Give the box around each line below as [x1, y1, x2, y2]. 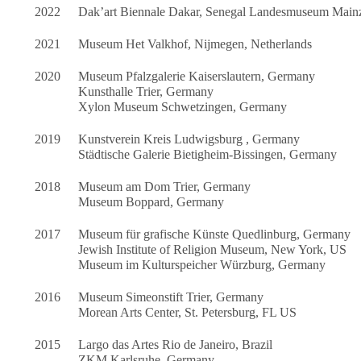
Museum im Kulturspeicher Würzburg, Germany [78, 258, 326, 272]
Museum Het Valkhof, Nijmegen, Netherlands [78, 37, 313, 52]
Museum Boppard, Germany [78, 195, 225, 210]
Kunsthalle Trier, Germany [78, 85, 214, 99]
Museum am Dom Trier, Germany [78, 180, 251, 194]
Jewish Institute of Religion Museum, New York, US [78, 243, 347, 257]
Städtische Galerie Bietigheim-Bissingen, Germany [78, 147, 338, 162]
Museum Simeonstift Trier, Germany [78, 290, 264, 305]
